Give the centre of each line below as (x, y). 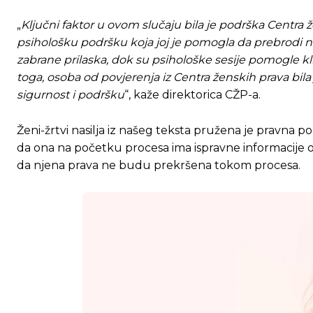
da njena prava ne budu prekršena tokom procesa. (159, 166)
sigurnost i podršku (71, 95)
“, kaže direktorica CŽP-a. (192, 95)
